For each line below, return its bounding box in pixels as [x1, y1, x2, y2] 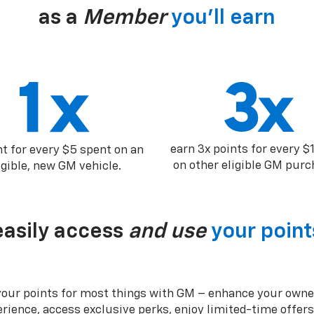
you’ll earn [171, 7, 275, 29]
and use [128, 221, 206, 243]
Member [83, 7, 166, 29]
